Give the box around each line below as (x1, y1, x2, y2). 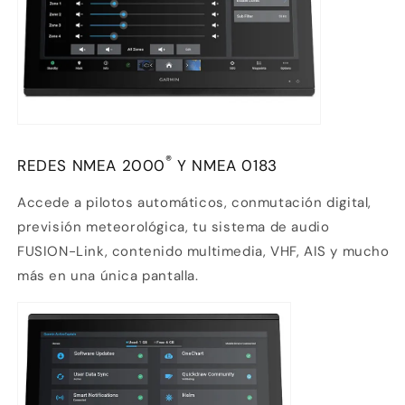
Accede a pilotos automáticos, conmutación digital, (17, 193, 372, 212)
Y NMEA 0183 (177, 155, 278, 176)
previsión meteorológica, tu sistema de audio (17, 218, 330, 237)
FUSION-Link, (17, 242, 108, 261)
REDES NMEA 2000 (17, 155, 165, 176)
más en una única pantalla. (17, 267, 199, 286)
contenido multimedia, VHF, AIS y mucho (108, 242, 390, 261)
